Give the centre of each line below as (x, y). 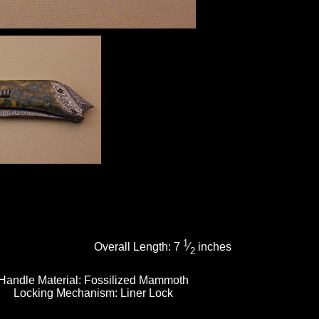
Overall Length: (134, 247)
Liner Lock (147, 293)
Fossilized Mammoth (137, 280)
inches (214, 247)
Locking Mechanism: (67, 293)
